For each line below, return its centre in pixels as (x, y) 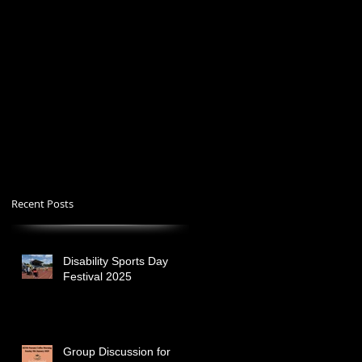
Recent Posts (42, 204)
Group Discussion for (117, 351)
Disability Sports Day (116, 261)
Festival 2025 (97, 276)
